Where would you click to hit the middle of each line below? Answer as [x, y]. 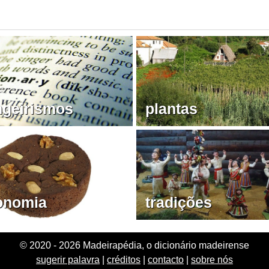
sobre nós [212, 259]
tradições [179, 202]
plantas [171, 108]
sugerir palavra [68, 259]
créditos [124, 259]
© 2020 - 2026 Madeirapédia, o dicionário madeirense [134, 245]
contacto [166, 259]
